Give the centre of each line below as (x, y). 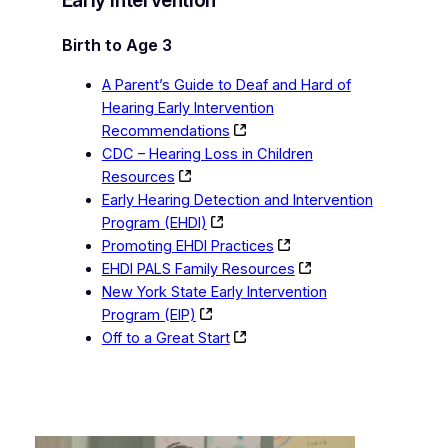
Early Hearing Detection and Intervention (237, 199)
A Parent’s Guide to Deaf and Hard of (226, 84)
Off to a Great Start (165, 337)
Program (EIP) (148, 314)
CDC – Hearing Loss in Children (207, 153)
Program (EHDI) (154, 222)
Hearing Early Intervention (187, 107)
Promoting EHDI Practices (187, 245)
